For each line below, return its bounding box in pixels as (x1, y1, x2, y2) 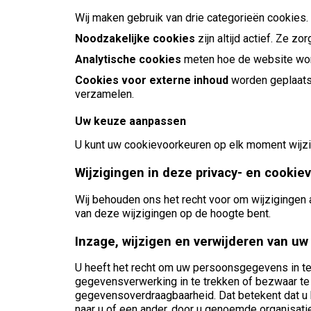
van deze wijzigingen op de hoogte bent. (75, 206, 271, 220)
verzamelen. (75, 87, 134, 101)
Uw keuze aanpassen (75, 115, 186, 128)
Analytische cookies (75, 53, 181, 67)
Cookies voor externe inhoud (75, 74, 228, 87)
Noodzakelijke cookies (75, 32, 195, 46)
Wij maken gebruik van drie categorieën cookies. (75, 11, 308, 25)
